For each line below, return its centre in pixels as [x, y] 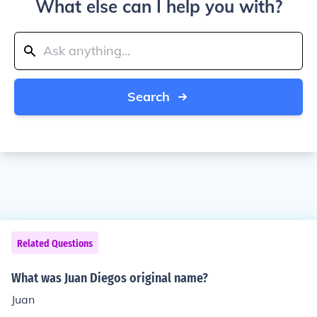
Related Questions [55, 244]
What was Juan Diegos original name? [110, 278]
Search [149, 97]
